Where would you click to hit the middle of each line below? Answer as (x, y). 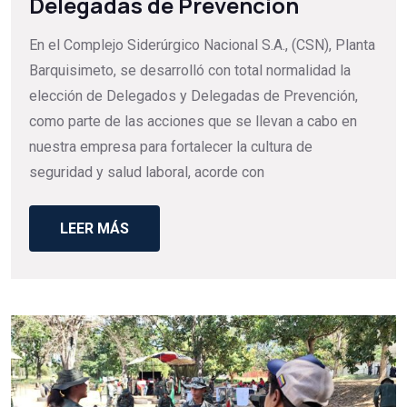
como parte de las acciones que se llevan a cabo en (193, 122)
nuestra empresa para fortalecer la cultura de (171, 147)
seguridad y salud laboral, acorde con (147, 173)
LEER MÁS (94, 228)
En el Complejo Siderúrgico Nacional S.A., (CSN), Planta (202, 45)
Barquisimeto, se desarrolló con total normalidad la (190, 71)
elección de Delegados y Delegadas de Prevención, (194, 96)
